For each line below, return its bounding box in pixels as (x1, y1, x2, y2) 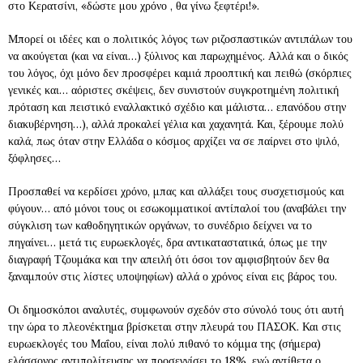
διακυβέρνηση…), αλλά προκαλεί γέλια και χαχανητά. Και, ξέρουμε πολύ (8, 117, 344, 131)
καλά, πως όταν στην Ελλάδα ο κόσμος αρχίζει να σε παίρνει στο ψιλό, (8, 134, 340, 148)
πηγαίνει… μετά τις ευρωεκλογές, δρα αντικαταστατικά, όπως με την (8, 235, 327, 250)
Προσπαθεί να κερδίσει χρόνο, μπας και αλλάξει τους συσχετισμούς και (8, 184, 344, 199)
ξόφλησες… (8, 151, 61, 165)
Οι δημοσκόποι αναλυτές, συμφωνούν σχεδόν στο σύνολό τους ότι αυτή (8, 302, 344, 317)
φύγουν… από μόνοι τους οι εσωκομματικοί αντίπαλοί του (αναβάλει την (8, 201, 346, 216)
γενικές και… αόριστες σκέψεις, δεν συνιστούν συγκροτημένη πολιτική (8, 83, 339, 97)
